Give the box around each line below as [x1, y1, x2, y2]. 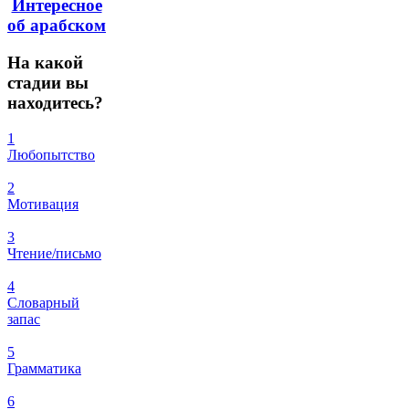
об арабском [7, 16, 106, 36]
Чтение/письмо [7, 245, 101, 261]
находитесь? [7, 92, 103, 112]
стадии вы [7, 72, 89, 92]
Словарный [7, 294, 79, 310]
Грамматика [7, 360, 81, 376]
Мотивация [7, 195, 79, 212]
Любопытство [7, 146, 95, 163]
